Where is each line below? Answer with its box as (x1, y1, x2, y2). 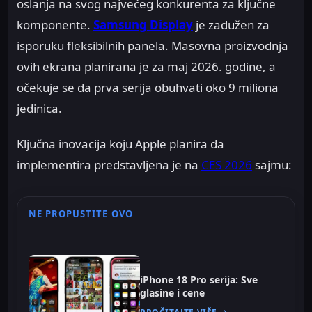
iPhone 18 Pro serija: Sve (140, 273, 258, 287)
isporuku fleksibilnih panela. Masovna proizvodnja (17, 38, 288, 54)
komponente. (17, 17, 93, 33)
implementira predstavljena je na (17, 156, 201, 173)
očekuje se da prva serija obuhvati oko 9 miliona (17, 79, 279, 96)
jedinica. (17, 100, 62, 117)
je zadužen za (193, 17, 270, 33)
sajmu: (252, 156, 292, 173)
